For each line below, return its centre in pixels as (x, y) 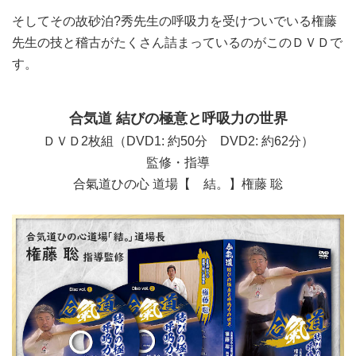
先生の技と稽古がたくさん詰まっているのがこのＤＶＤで (177, 42)
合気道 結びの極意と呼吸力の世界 (178, 118)
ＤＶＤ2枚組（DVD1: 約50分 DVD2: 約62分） (178, 141)
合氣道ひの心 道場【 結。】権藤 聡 (178, 184)
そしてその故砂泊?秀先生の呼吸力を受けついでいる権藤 (174, 21)
